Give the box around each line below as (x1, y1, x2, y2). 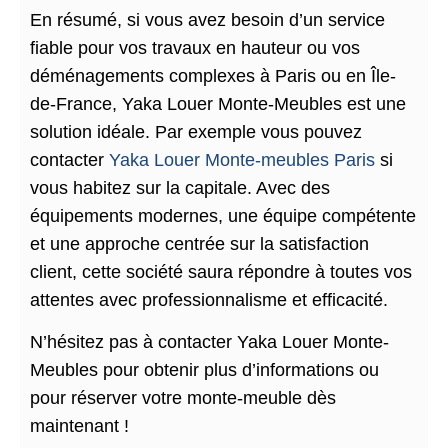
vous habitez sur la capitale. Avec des (30, 177, 330, 198)
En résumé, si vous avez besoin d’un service (30, 9, 385, 30)
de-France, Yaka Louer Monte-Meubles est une (30, 93, 406, 114)
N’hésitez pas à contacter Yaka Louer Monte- (30, 332, 389, 353)
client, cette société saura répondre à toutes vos (30, 261, 412, 282)
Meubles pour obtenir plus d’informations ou (30, 360, 379, 381)
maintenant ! (30, 416, 129, 437)
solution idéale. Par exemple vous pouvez (30, 121, 362, 142)
